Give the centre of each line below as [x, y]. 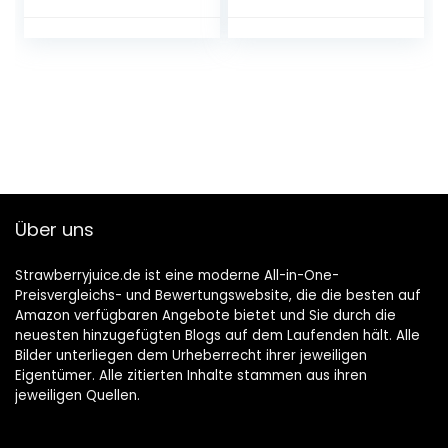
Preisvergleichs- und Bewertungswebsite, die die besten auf [218, 296]
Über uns [54, 230]
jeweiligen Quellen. [77, 396]
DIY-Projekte [293, 73]
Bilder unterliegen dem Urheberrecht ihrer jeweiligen [191, 356]
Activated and [95, 73]
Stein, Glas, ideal [306, 33]
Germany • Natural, [114, 53]
